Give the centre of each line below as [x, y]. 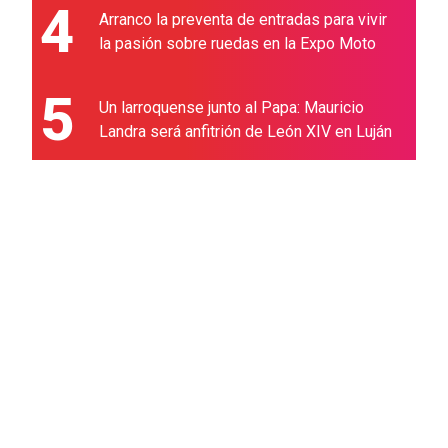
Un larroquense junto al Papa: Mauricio [231, 107]
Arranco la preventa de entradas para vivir [243, 19]
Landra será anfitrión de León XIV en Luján [245, 131]
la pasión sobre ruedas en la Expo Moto [237, 43]
